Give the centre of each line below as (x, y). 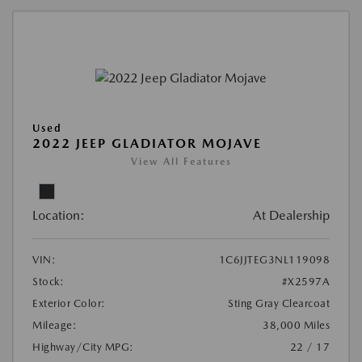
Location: (59, 216)
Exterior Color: (69, 304)
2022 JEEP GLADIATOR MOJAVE (147, 144)
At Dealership (291, 216)
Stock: (48, 282)
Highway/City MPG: (83, 347)
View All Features (181, 162)
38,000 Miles (296, 326)
